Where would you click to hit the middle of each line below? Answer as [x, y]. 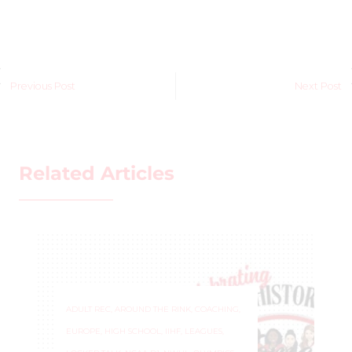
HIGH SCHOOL [133, 331]
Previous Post [42, 86]
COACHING [217, 309]
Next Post [319, 86]
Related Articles [97, 173]
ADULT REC [88, 309]
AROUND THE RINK [153, 309]
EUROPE [83, 331]
